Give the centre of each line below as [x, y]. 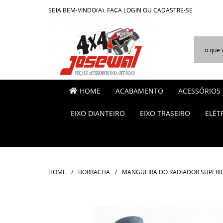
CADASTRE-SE [173, 10]
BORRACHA [94, 172]
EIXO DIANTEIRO [98, 113]
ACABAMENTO [139, 91]
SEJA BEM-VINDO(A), [78, 10]
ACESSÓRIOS [199, 91]
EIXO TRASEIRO [165, 113]
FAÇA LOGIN [124, 10]
